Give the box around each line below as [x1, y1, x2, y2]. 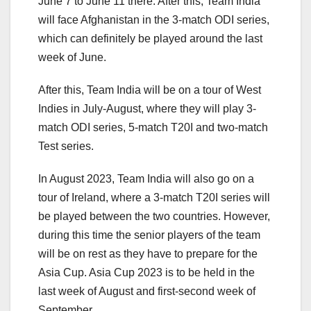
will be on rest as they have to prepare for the [38, 248, 258, 260]
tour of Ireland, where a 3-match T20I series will [38, 192, 270, 204]
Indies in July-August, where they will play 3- [38, 103, 256, 115]
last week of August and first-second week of [38, 285, 255, 298]
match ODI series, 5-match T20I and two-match [38, 121, 268, 134]
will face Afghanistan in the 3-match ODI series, [38, 14, 269, 26]
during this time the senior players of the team [38, 229, 260, 242]
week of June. [38, 51, 106, 64]
